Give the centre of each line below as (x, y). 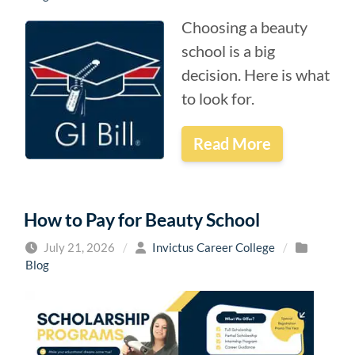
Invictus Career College (214, 247)
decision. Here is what (256, 74)
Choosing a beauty (244, 27)
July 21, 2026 (78, 247)
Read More (232, 144)
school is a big (228, 50)
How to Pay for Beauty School (142, 219)
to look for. (218, 98)
